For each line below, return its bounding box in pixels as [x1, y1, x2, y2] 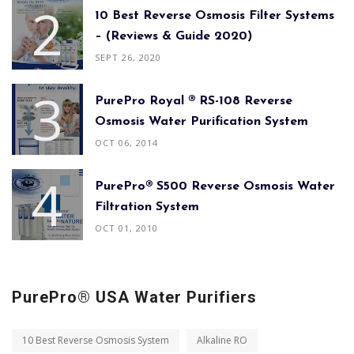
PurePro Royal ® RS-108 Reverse [95, 95, 292, 108]
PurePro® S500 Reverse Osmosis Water [95, 180, 335, 194]
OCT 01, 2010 [95, 222, 158, 235]
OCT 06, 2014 [95, 137, 158, 149]
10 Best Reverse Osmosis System [22, 333, 169, 347]
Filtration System [95, 201, 199, 214]
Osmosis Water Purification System [95, 115, 308, 129]
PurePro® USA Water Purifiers [12, 287, 257, 307]
